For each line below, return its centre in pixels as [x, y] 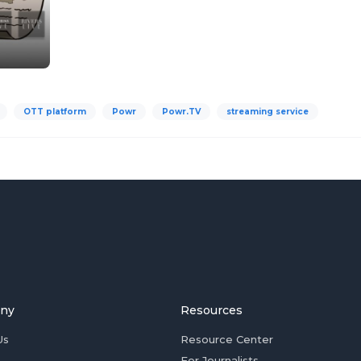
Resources [212, 310]
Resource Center [227, 339]
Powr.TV [181, 112]
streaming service [268, 112]
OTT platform [55, 112]
